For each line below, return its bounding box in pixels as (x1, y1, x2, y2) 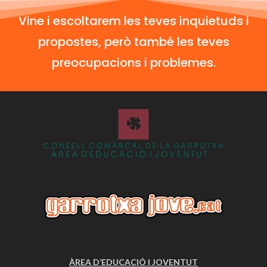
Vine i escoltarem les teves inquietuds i (18, 12, 249, 29)
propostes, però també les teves (38, 33, 229, 50)
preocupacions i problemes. (51, 54, 216, 71)
